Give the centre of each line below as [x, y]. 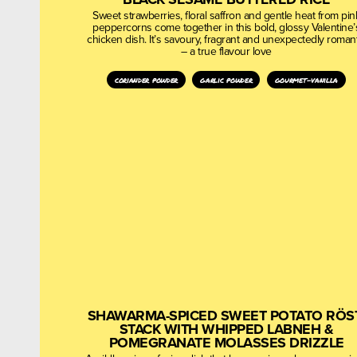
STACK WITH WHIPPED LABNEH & [226, 329]
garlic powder [226, 80]
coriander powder [146, 80]
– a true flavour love [226, 51]
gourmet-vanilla [306, 80]
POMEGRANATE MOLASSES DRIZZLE [226, 343]
